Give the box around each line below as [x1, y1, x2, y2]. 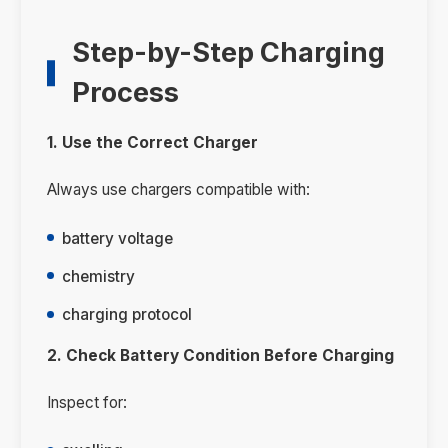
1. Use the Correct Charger [46, 133, 258, 153]
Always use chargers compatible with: [46, 180, 310, 200]
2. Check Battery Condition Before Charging [46, 346, 394, 366]
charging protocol [62, 305, 193, 325]
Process [72, 76, 180, 110]
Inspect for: [46, 392, 127, 412]
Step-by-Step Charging [72, 36, 386, 70]
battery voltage [62, 228, 174, 248]
